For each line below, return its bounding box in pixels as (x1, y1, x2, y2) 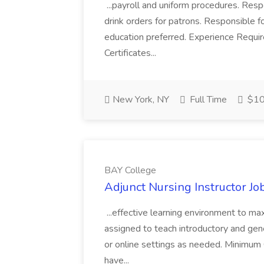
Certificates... (104, 47, 159, 60)
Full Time (187, 93, 227, 106)
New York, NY (110, 93, 169, 106)
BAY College (104, 164, 156, 177)
